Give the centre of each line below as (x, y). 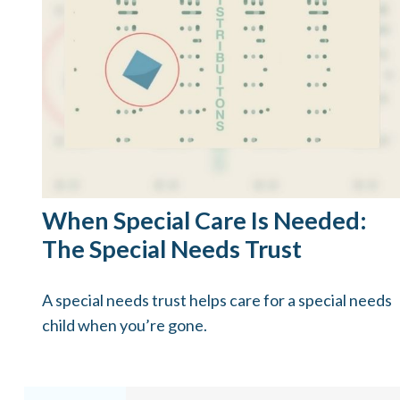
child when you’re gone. (124, 325)
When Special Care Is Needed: (204, 221)
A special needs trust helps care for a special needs (217, 300)
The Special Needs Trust (171, 249)
